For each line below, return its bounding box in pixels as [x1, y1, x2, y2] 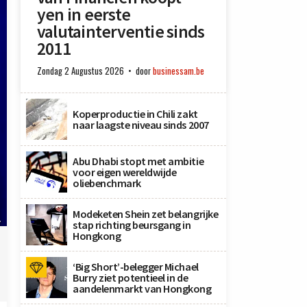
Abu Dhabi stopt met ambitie [73, 154, 204, 168]
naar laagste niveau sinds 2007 [73, 118, 209, 132]
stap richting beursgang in [73, 218, 191, 232]
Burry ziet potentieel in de [73, 271, 188, 284]
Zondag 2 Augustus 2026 [37, 64, 124, 77]
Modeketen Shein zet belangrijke [73, 207, 219, 221]
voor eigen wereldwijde [73, 165, 177, 179]
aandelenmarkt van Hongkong [73, 282, 212, 295]
